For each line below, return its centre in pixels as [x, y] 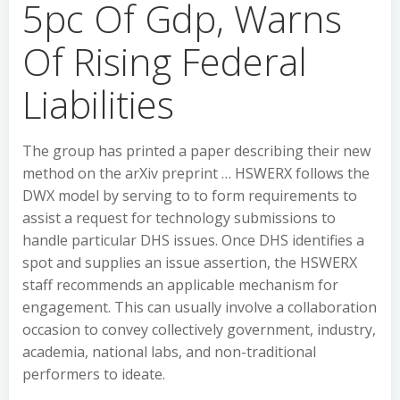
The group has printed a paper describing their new [196, 151]
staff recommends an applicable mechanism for [180, 285]
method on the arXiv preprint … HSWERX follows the [196, 173]
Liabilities [98, 104]
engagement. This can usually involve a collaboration [200, 307]
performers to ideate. [94, 374]
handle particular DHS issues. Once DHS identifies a [193, 240]
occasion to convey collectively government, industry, [199, 329]
